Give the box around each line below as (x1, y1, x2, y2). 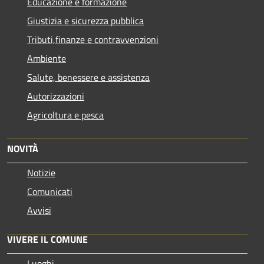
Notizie (27, 165, 55, 180)
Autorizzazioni (27, 88, 84, 103)
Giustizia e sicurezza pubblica (27, 13, 144, 28)
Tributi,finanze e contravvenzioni (27, 32, 159, 47)
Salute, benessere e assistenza (27, 70, 150, 84)
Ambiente (27, 51, 66, 65)
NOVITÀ (7, 141, 38, 156)
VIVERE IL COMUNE (7, 232, 88, 246)
